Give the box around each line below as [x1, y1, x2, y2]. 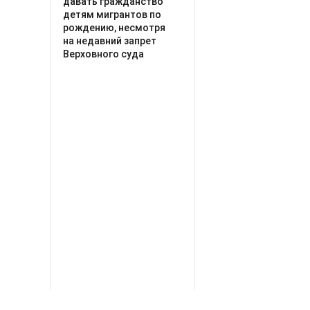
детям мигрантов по [63, 8, 161, 20]
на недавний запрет [63, 35, 156, 46]
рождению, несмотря [63, 21, 165, 33]
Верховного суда [63, 48, 144, 60]
